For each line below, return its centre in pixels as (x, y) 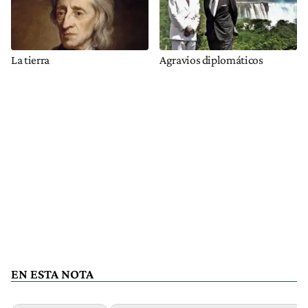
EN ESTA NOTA (52, 274)
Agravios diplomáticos (211, 60)
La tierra (30, 60)
